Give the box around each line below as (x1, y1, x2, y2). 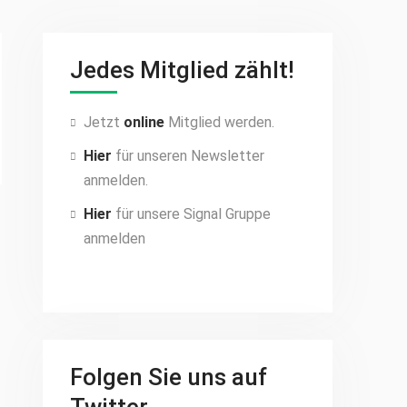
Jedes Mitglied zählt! (70, 56, 294, 84)
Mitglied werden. (164, 114, 274, 131)
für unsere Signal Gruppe (112, 205, 271, 223)
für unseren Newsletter (112, 147, 264, 164)
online (124, 114, 164, 131)
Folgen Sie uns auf (70, 363, 267, 391)
